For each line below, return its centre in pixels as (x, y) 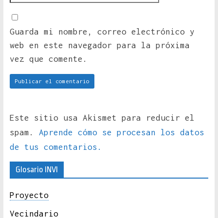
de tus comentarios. (56, 147)
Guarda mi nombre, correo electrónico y (102, 32)
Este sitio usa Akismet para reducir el (102, 118)
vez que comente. (48, 59)
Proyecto (29, 195)
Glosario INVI (36, 170)
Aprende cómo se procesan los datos (121, 133)
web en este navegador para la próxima (100, 45)
